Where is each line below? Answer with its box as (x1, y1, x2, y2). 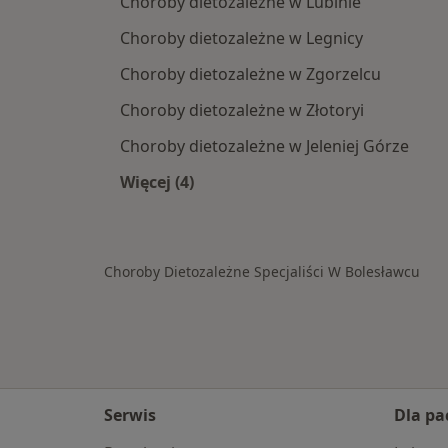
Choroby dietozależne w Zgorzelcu (120, 63, 381, 86)
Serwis (104, 404, 156, 426)
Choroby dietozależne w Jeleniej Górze (120, 135, 409, 158)
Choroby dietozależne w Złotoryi (120, 99, 364, 122)
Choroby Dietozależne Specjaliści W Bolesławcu (104, 262, 420, 282)
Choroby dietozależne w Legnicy (120, 27, 363, 50)
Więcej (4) (120, 171, 194, 194)
